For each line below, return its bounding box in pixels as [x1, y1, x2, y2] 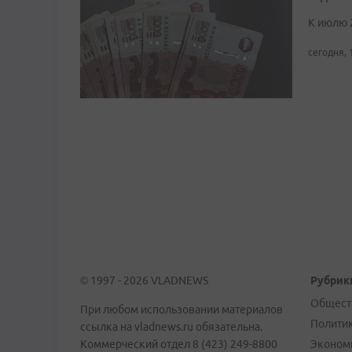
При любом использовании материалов [80, 303, 283, 316]
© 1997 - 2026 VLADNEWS [80, 274, 208, 287]
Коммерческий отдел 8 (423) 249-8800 [80, 338, 277, 350]
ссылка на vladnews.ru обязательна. [80, 321, 262, 333]
